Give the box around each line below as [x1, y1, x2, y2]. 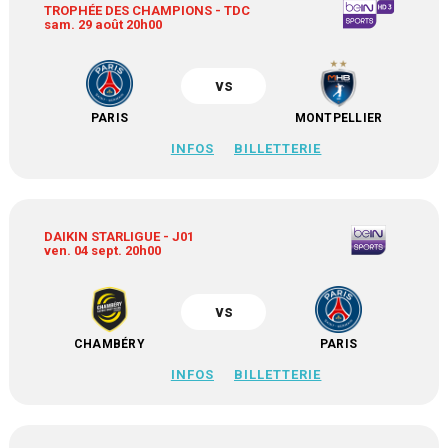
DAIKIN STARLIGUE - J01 [44, 229, 195, 244]
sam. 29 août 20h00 [44, 17, 163, 32]
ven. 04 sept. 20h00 [44, 243, 162, 258]
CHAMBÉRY [73, 337, 145, 351]
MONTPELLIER [294, 111, 383, 125]
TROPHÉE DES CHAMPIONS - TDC [44, 3, 251, 18]
